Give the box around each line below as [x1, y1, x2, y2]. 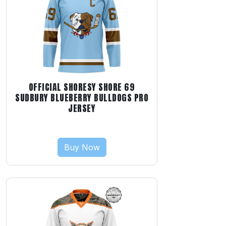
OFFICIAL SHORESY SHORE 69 [28, 80, 135, 94]
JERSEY [68, 101, 95, 115]
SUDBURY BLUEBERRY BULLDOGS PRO [15, 90, 148, 104]
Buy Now [64, 142, 100, 152]
